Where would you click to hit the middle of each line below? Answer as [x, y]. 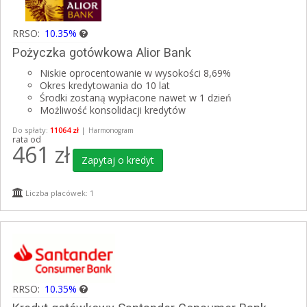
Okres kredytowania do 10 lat [105, 86]
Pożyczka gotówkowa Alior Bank [102, 53]
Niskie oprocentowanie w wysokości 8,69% [135, 73]
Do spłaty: [31, 130]
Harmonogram [111, 131]
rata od [27, 140]
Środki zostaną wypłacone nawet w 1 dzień [136, 98]
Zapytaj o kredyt [118, 160]
